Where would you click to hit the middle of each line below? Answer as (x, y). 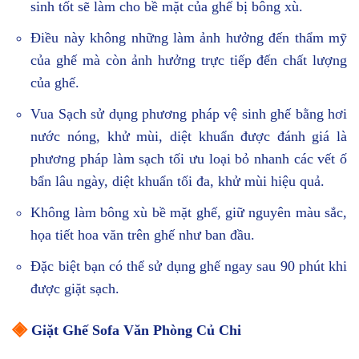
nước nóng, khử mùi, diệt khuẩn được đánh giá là (189, 136)
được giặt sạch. (75, 288)
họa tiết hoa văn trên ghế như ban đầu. (143, 234)
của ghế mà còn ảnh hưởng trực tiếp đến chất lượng (189, 61)
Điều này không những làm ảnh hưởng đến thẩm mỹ (189, 38)
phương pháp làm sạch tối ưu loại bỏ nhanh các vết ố (189, 158)
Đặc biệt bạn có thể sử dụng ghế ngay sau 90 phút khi (189, 266)
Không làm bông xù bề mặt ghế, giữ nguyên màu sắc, (189, 212)
